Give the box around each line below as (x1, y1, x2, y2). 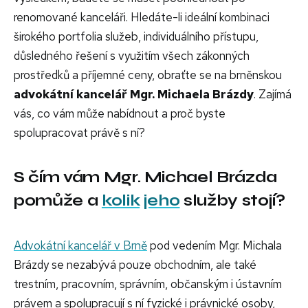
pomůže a (14, 191, 102, 210)
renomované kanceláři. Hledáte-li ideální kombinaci (14, 10, 269, 25)
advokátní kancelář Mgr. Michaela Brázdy (14, 87, 254, 102)
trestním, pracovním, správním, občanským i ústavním (14, 276, 282, 292)
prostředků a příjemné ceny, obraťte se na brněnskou (14, 67, 282, 83)
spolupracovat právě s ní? (14, 125, 145, 141)
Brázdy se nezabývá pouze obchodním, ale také (14, 257, 256, 273)
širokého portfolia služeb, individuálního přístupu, (14, 29, 258, 45)
